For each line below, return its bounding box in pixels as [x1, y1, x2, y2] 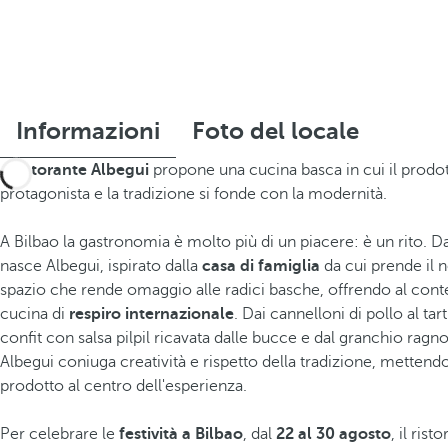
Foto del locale [192, 117, 359, 145]
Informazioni [16, 117, 160, 145]
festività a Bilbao [119, 425, 243, 443]
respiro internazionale [69, 305, 234, 323]
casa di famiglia [202, 257, 320, 275]
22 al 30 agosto [276, 425, 391, 443]
